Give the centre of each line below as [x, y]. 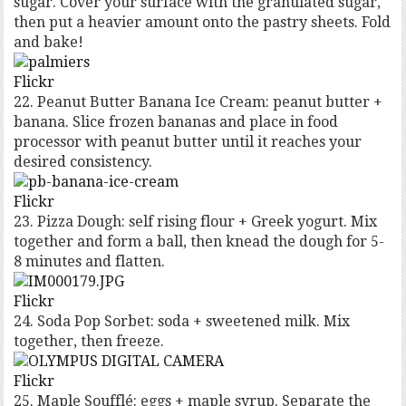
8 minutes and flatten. [90, 262]
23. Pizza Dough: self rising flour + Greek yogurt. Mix [196, 222]
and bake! [49, 43]
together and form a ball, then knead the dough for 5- [199, 242]
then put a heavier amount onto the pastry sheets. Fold [203, 23]
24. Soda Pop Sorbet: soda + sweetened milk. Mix [182, 322]
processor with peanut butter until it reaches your [188, 142]
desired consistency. [83, 162]
